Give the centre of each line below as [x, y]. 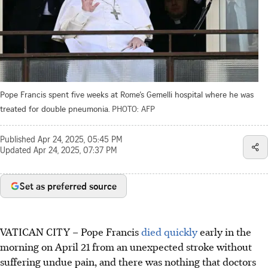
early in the [224, 231]
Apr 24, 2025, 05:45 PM [80, 140]
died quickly [169, 231]
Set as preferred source [68, 186]
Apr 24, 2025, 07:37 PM [75, 151]
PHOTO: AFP [133, 108]
